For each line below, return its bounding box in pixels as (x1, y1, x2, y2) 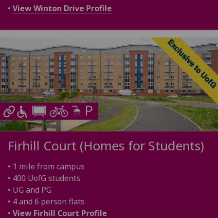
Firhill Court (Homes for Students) (8, 137, 204, 154)
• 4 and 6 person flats (8, 196, 85, 207)
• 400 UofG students (8, 172, 80, 183)
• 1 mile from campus (8, 161, 85, 172)
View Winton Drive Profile (13, 3, 112, 14)
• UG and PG (8, 184, 52, 195)
